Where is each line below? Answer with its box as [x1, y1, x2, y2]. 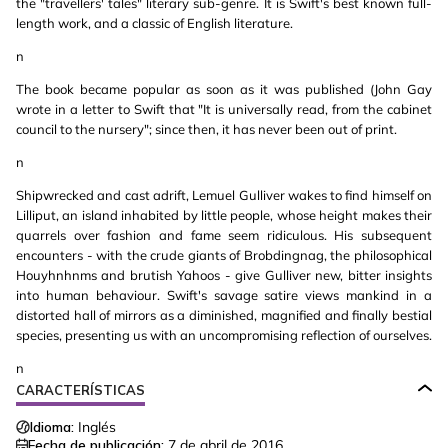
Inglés [78, 418, 116, 436]
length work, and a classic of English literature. [16, 15, 293, 31]
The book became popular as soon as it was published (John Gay [16, 81, 432, 97]
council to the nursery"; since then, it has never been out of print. [16, 121, 397, 137]
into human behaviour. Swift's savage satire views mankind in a [16, 287, 432, 303]
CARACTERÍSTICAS [16, 382, 145, 398]
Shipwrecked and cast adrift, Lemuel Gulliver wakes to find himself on [16, 187, 432, 203]
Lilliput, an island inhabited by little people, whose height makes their [16, 207, 432, 223]
